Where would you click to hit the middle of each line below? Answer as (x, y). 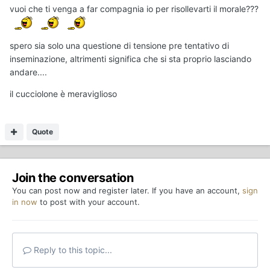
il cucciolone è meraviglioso (63, 93)
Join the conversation (73, 177)
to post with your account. (89, 202)
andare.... (28, 72)
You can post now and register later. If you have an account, (127, 190)
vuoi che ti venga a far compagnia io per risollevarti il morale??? (134, 8)
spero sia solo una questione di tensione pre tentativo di (119, 45)
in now (25, 202)
